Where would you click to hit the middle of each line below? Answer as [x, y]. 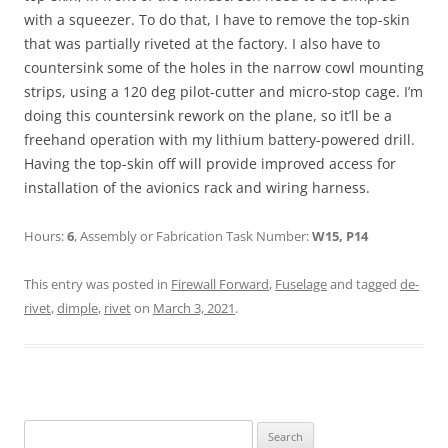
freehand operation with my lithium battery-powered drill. [219, 140]
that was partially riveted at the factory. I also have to [202, 44]
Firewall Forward [220, 284]
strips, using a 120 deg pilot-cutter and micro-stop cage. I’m [223, 92]
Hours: [45, 236]
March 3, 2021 [194, 308]
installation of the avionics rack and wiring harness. [197, 188]
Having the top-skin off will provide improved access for [210, 164]
